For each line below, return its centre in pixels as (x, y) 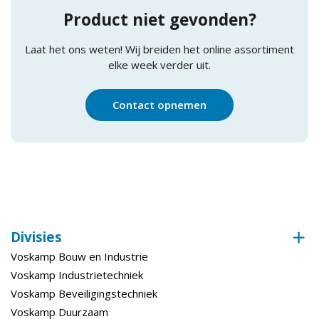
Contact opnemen (159, 105)
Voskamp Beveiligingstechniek (84, 293)
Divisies (36, 236)
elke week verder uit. (159, 65)
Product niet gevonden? (159, 20)
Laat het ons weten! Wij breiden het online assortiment (159, 49)
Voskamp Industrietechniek (77, 274)
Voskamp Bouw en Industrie (79, 256)
